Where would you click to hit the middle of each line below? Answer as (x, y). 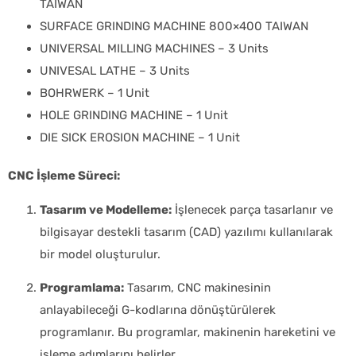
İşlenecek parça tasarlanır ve (252, 209)
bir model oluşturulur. (100, 254)
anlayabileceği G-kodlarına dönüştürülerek (158, 310)
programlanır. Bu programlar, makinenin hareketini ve (188, 332)
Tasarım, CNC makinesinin (197, 288)
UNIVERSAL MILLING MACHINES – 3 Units (154, 49)
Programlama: (82, 288)
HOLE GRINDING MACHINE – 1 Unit (134, 116)
